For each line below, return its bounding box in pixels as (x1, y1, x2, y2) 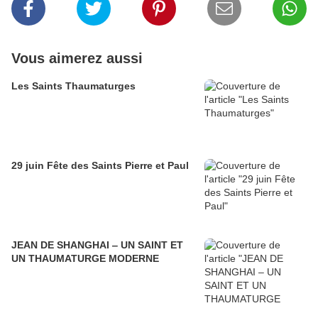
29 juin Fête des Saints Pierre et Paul (11, 160, 189, 172)
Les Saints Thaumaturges (11, 80, 136, 92)
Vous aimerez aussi (11, 50, 143, 67)
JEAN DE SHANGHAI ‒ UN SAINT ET (11, 239, 183, 251)
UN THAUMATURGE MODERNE (11, 253, 159, 265)
